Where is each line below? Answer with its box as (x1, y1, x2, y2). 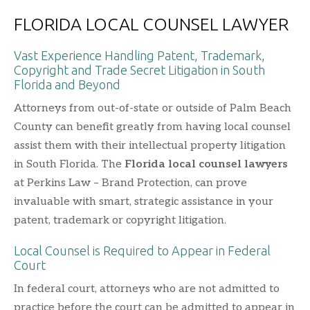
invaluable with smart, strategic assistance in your (14, 194, 273, 208)
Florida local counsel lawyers (125, 157, 288, 171)
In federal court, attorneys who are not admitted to (14, 282, 280, 295)
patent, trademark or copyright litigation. (14, 213, 226, 227)
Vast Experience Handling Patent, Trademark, (14, 48, 265, 62)
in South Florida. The (14, 157, 125, 171)
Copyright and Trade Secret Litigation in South (14, 62, 265, 77)
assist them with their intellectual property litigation (14, 138, 286, 152)
